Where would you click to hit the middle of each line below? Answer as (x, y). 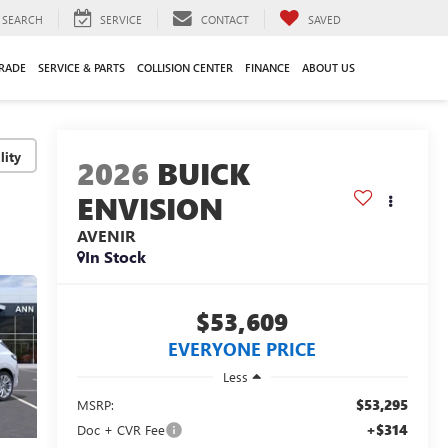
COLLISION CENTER (185, 67)
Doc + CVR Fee (120, 429)
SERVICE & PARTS (81, 67)
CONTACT (225, 19)
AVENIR (105, 236)
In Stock (115, 257)
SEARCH (22, 19)
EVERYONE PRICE (242, 349)
